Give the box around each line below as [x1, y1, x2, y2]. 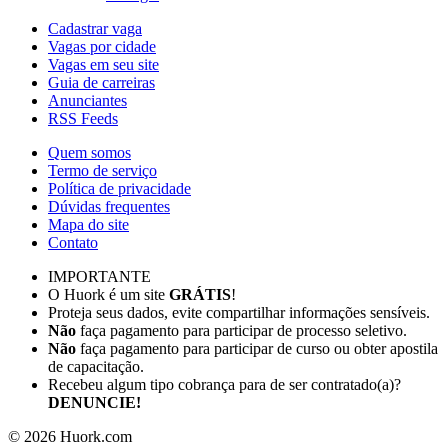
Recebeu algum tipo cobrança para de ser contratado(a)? [48, 375, 401, 393]
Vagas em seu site [48, 55, 159, 73]
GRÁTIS [169, 285, 231, 303]
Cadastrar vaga [48, 19, 142, 37]
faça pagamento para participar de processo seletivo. [76, 321, 407, 339]
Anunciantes [48, 91, 127, 109]
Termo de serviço [48, 161, 157, 179]
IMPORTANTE [48, 267, 151, 285]
